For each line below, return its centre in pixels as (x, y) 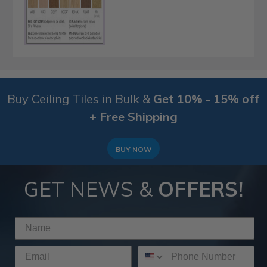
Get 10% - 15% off (207, 99)
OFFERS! (201, 189)
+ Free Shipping (133, 117)
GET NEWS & (91, 189)
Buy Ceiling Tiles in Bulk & (80, 99)
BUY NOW (133, 149)
